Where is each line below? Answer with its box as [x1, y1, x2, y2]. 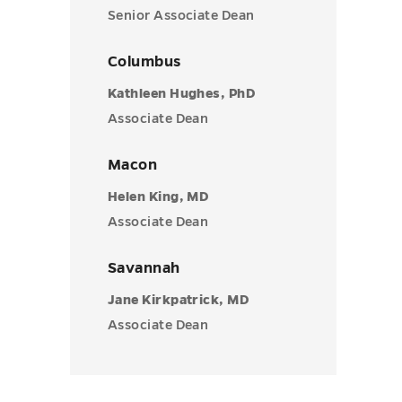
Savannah [108, 260, 180, 276]
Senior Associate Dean [108, 8, 255, 22]
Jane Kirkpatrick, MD [108, 293, 249, 307]
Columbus [108, 54, 181, 70]
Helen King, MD [108, 189, 210, 204]
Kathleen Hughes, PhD [108, 86, 256, 100]
